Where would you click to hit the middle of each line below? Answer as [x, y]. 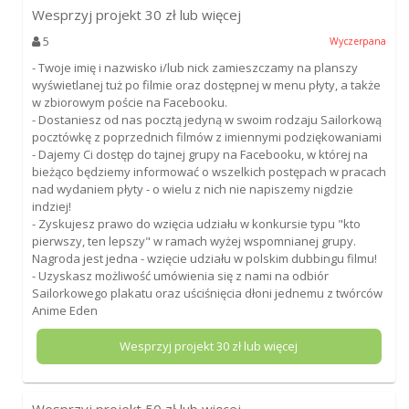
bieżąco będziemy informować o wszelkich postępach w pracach [209, 171]
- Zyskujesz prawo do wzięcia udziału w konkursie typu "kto [196, 223]
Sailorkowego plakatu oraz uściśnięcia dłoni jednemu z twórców [207, 293]
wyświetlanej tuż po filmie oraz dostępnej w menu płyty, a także [206, 84]
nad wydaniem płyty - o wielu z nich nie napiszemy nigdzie [192, 189]
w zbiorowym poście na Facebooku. [129, 102]
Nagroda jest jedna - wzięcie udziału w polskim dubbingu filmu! [204, 258]
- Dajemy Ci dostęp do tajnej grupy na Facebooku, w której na [199, 154]
